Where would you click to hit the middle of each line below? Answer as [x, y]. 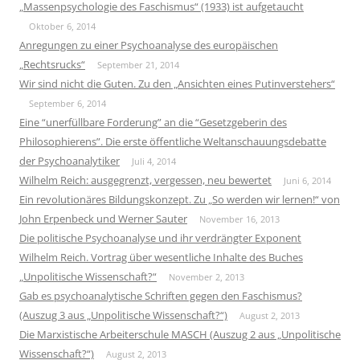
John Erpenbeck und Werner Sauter [103, 218]
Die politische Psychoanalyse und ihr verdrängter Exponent [160, 237]
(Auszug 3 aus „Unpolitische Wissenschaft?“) [123, 315]
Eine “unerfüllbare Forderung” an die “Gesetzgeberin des [153, 122]
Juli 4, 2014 [154, 161]
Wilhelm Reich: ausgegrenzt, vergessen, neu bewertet [145, 180]
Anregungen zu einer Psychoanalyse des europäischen [149, 45]
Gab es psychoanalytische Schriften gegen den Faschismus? [161, 295]
